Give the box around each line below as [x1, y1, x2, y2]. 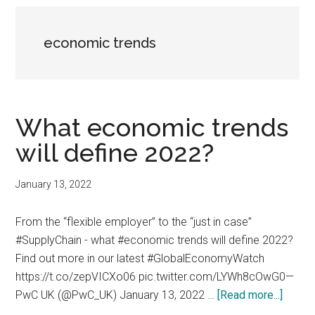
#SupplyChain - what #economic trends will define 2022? [15, 233, 294, 247]
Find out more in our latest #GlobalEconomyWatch [15, 252, 265, 265]
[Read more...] [217, 288, 283, 302]
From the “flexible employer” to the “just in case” [15, 215, 252, 229]
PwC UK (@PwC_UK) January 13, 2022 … [15, 288, 218, 302]
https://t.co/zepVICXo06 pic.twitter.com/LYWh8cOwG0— [15, 270, 295, 283]
